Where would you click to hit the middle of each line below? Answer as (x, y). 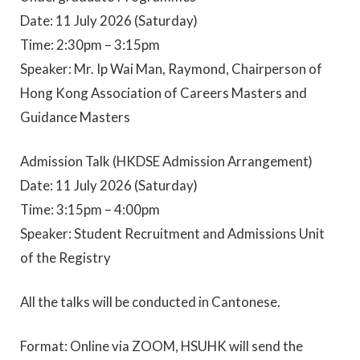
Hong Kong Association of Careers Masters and (164, 92)
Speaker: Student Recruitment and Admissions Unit (172, 233)
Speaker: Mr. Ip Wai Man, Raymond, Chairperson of (171, 68)
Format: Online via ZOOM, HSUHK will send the (162, 346)
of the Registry (65, 257)
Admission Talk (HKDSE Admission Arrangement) (166, 161)
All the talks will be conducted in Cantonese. (150, 302)
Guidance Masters (75, 117)
